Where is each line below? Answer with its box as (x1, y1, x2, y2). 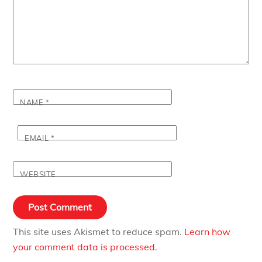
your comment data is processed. (13, 240, 158, 253)
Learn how (184, 225, 231, 237)
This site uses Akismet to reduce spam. (13, 225, 185, 237)
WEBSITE (20, 169, 56, 179)
